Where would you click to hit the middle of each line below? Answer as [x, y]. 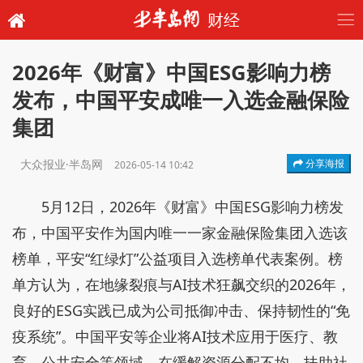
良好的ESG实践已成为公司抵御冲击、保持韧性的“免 [181, 310]
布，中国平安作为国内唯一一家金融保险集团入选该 [180, 233]
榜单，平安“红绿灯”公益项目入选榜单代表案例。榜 [177, 258]
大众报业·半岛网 [63, 164]
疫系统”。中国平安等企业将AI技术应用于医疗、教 [175, 336]
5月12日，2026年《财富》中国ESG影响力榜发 [192, 207]
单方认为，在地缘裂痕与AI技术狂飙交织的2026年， [181, 284]
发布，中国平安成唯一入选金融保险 [181, 100]
